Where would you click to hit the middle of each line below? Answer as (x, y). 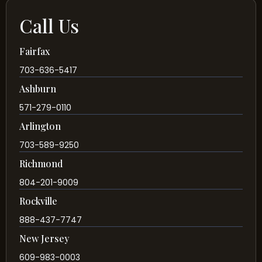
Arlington (40, 126)
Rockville (38, 201)
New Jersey (44, 239)
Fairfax (35, 51)
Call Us (49, 26)
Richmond (41, 164)
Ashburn (38, 89)
